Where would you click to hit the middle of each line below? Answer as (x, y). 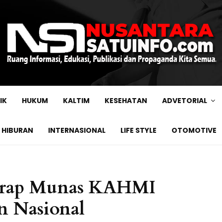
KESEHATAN (126, 101)
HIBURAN (17, 130)
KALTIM (76, 101)
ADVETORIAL (185, 101)
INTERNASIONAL (77, 130)
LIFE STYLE (139, 130)
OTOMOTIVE (194, 130)
